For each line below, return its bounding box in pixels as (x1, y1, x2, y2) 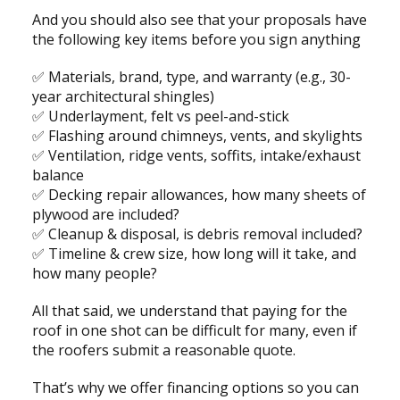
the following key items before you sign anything (31, 29, 361, 50)
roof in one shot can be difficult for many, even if (31, 321, 357, 341)
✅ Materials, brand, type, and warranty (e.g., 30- (31, 67, 351, 87)
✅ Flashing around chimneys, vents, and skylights (31, 126, 362, 146)
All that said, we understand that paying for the (31, 301, 347, 321)
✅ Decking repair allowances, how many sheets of (31, 185, 366, 205)
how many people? (31, 263, 157, 284)
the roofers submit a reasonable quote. (31, 340, 299, 361)
